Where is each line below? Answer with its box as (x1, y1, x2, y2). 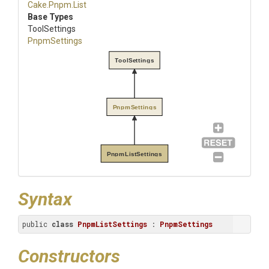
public (22, 219, 52, 229)
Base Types (28, 12, 73, 22)
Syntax (18, 189, 72, 210)
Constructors (18, 246, 120, 267)
